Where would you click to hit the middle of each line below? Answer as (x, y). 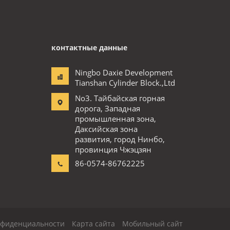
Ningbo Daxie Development (124, 72)
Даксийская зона (106, 129)
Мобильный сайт (152, 224)
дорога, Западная (108, 108)
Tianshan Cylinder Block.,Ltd (125, 83)
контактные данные (89, 47)
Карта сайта (93, 224)
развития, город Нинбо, (120, 139)
